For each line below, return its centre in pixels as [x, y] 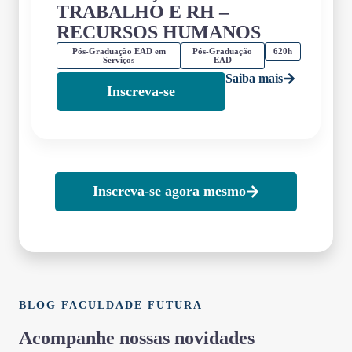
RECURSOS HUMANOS [159, 32]
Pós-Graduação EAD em [119, 51]
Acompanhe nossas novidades [137, 337]
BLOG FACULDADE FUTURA [111, 304]
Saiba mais [254, 78]
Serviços [119, 59]
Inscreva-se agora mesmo [169, 191]
